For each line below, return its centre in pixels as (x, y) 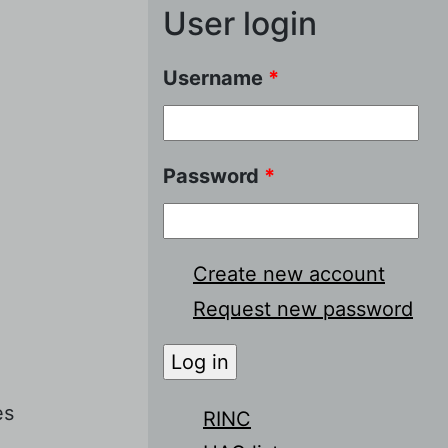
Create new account (289, 273)
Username (215, 77)
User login (240, 23)
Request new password (303, 308)
